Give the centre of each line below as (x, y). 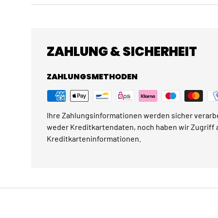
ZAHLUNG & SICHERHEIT (122, 52)
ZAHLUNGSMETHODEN (92, 77)
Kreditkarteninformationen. (94, 139)
